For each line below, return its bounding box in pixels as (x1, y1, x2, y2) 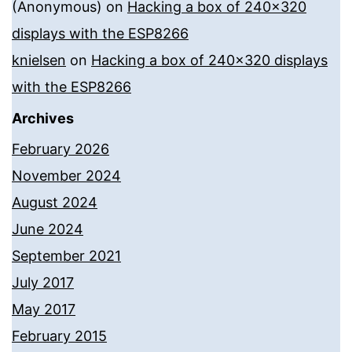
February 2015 (12, 328, 107, 345)
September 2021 (12, 247, 121, 265)
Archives (12, 110, 74, 127)
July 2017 (12, 274, 74, 291)
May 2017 (12, 301, 75, 318)
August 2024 (12, 194, 97, 211)
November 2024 (12, 167, 121, 185)
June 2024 (12, 221, 83, 238)
